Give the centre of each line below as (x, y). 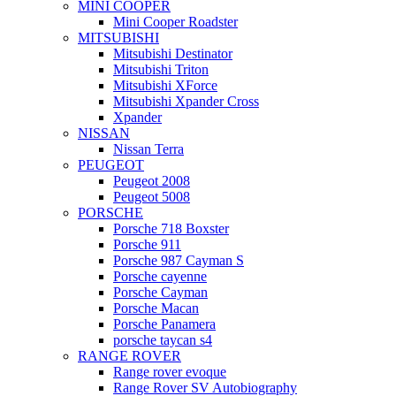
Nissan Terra (148, 149)
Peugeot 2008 (152, 181)
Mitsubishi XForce (165, 85)
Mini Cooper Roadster (175, 22)
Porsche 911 (147, 244)
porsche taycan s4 (163, 340)
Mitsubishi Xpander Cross (186, 101)
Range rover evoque (170, 372)
